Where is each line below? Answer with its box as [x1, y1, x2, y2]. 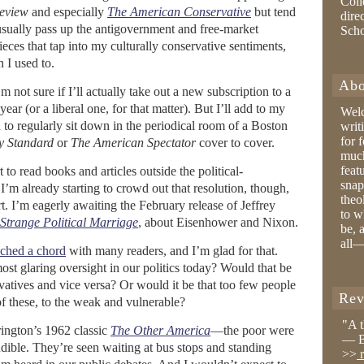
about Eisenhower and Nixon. [141, 215, 298, 229]
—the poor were [210, 323, 294, 337]
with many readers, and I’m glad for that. [66, 244, 278, 258]
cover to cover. [196, 136, 275, 149]
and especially [28, 5, 107, 19]
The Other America [110, 323, 210, 337]
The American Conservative [107, 5, 251, 19]
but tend [251, 5, 296, 19]
